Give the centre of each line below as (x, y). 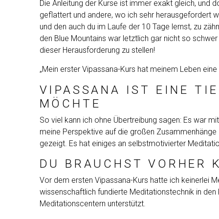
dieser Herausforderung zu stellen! (97, 50)
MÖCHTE (70, 103)
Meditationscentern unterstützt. (92, 203)
